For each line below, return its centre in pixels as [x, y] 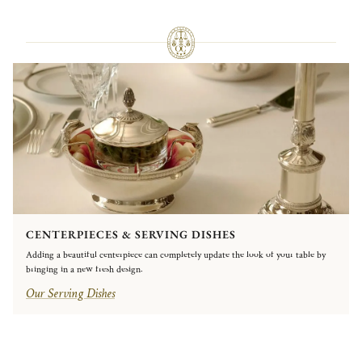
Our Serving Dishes [70, 293]
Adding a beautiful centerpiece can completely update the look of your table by [176, 255]
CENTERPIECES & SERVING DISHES [131, 234]
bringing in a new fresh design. [84, 269]
